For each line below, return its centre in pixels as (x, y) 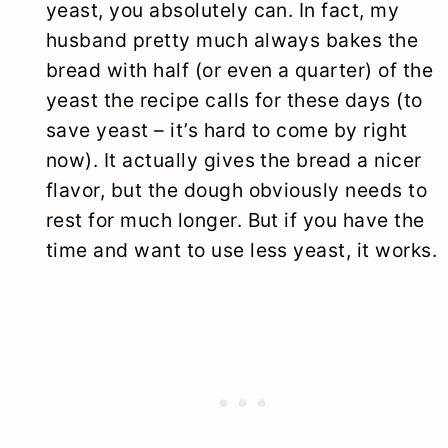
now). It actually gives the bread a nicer (233, 160)
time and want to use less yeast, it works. (241, 250)
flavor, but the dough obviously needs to (236, 190)
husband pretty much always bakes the (232, 40)
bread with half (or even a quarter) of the (239, 70)
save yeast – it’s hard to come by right (226, 130)
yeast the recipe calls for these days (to (234, 100)
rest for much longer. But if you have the (235, 220)
